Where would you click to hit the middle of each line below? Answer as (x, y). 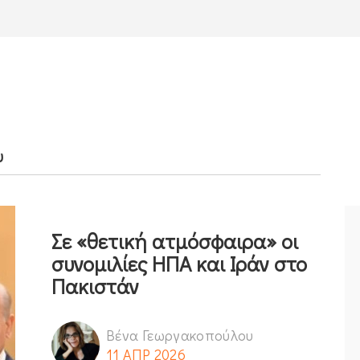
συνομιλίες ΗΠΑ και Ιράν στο (179, 263)
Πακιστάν (95, 286)
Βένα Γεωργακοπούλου (180, 335)
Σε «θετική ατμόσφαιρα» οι (175, 241)
